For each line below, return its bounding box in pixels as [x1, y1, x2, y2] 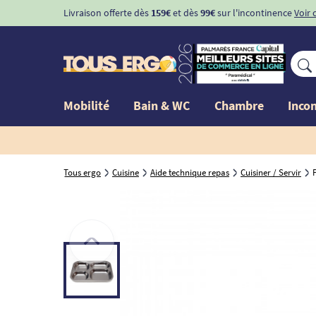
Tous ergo [63, 166, 101, 178]
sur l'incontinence [215, 6, 292, 19]
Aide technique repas [150, 166, 229, 178]
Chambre [214, 97, 264, 114]
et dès [171, 6, 200, 19]
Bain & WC [133, 97, 190, 114]
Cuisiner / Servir [241, 166, 301, 178]
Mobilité [63, 97, 109, 114]
